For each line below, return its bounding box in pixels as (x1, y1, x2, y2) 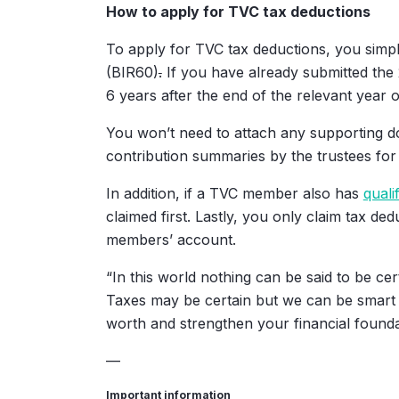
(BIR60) (105, 63, 159, 82)
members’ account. (105, 231, 236, 249)
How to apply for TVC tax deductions (105, 3, 370, 21)
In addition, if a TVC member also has (105, 184, 363, 203)
